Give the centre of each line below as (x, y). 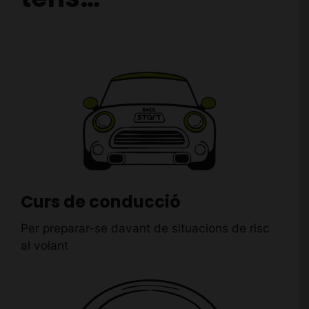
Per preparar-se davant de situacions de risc (145, 228)
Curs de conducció (100, 201)
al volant (44, 246)
